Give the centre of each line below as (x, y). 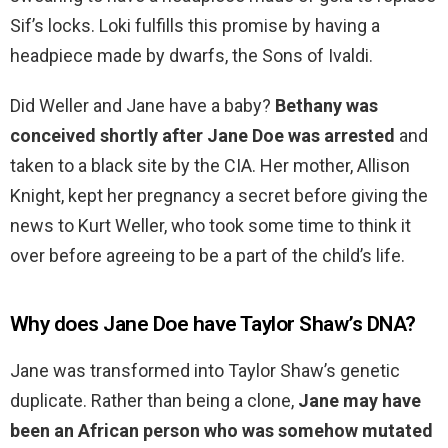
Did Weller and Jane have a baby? (142, 106)
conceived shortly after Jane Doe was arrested (202, 136)
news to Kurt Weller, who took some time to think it (210, 226)
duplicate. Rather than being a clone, (154, 401)
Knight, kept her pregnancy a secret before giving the (219, 196)
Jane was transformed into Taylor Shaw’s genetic (205, 371)
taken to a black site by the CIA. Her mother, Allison (210, 166)
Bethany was (326, 106)
